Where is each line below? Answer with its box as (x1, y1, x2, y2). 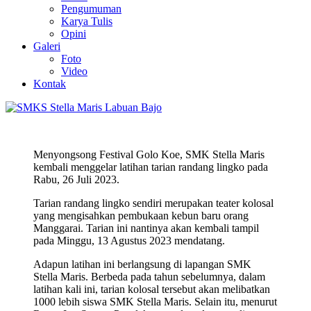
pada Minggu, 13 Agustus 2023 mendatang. (33, 235, 225, 246)
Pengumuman (61, 3, 121, 15)
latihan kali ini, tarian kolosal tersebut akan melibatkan (33, 283, 270, 295)
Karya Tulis (61, 15, 112, 27)
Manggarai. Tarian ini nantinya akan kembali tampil (33, 222, 259, 234)
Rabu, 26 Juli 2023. (33, 174, 119, 185)
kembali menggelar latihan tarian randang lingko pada (33, 161, 268, 173)
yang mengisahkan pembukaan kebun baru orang (33, 210, 249, 221)
